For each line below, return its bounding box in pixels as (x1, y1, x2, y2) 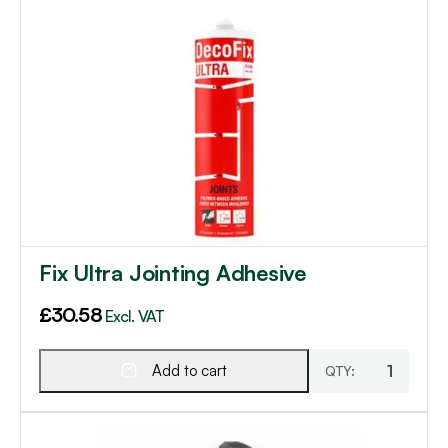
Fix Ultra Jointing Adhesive (39, 258, 307, 286)
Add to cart (152, 360, 227, 380)
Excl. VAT (104, 305, 163, 326)
